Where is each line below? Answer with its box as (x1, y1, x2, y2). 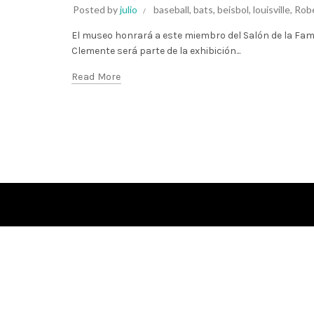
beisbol (217, 4, 249, 15)
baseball (153, 4, 189, 15)
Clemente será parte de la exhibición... (71, 45, 240, 57)
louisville (253, 4, 290, 15)
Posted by (73, 4, 120, 15)
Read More (71, 71, 121, 83)
